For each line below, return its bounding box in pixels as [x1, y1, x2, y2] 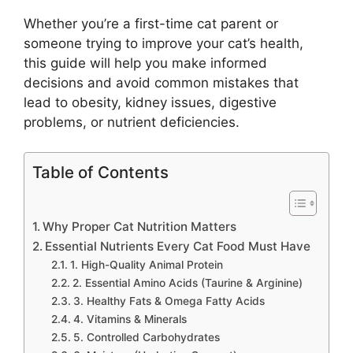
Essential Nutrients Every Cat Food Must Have [45, 239, 311, 255]
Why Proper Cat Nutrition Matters [43, 219, 237, 235]
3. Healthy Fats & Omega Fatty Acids [72, 295, 265, 308]
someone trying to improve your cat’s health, [24, 35, 303, 51]
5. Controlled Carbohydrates [72, 331, 220, 344]
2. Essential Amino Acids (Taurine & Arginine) [72, 277, 303, 290]
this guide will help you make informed [24, 54, 267, 71]
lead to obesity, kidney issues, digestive [24, 94, 277, 110]
